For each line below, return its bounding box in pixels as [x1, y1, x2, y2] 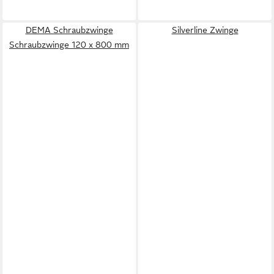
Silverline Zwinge [171, 25, 239, 35]
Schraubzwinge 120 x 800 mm [9, 40, 129, 50]
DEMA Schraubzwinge [25, 25, 113, 35]
